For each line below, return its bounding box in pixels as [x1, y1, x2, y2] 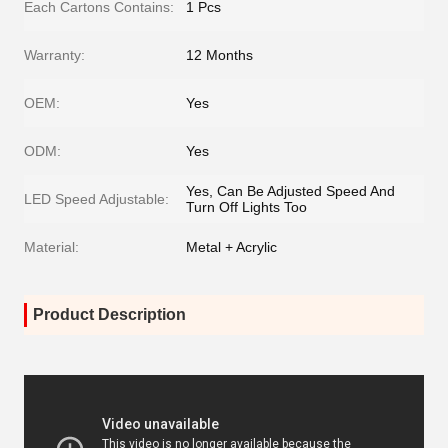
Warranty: [24, 47, 85, 63]
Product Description [33, 306, 186, 323]
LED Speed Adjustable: [24, 191, 169, 207]
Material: [24, 239, 79, 255]
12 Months [186, 47, 253, 63]
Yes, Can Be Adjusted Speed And [186, 183, 395, 199]
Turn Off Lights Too [186, 199, 307, 215]
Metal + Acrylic [186, 239, 277, 255]
